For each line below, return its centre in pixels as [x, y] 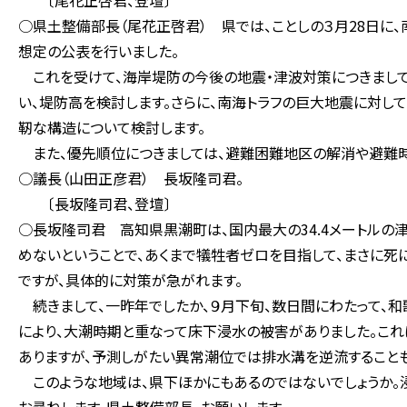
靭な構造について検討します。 [112, 127]
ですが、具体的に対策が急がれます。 [130, 280]
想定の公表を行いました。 [99, 51]
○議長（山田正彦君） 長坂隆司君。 [131, 178]
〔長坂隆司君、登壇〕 [94, 203]
